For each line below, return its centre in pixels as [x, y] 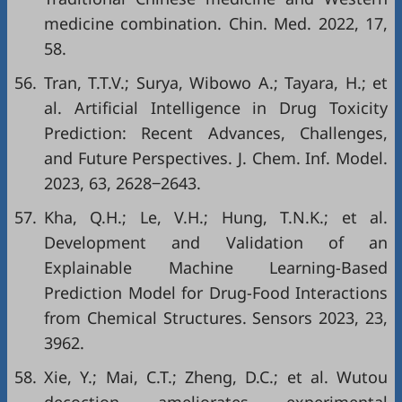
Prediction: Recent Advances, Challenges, [216, 133]
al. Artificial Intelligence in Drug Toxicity [216, 108]
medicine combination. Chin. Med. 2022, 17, [216, 23]
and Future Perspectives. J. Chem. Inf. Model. [216, 158]
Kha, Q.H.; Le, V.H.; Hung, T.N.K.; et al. [216, 217]
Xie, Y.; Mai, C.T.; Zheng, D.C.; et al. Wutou [216, 377]
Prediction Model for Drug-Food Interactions [216, 293]
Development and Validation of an [216, 242]
